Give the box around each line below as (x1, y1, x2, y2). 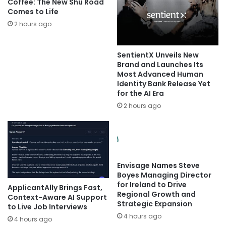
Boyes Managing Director (117, 169, 211, 180)
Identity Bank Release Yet (117, 78, 210, 89)
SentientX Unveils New (117, 49, 199, 60)
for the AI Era (117, 88, 164, 98)
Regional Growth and (117, 189, 196, 199)
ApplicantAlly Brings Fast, (8, 182, 102, 193)
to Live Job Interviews (8, 201, 87, 212)
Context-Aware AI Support (8, 192, 107, 202)
